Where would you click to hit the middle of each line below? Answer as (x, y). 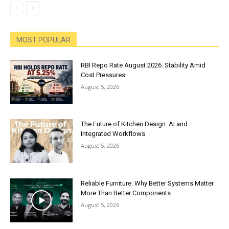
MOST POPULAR (43, 40)
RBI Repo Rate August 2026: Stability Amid (143, 65)
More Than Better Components (126, 193)
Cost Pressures (103, 75)
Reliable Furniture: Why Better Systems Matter (147, 183)
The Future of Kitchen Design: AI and (134, 124)
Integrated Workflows (113, 134)
